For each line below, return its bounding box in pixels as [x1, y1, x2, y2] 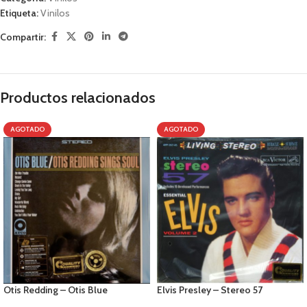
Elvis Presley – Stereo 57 [157, 284, 262, 296]
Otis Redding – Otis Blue [3, 284, 108, 296]
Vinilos [40, 7, 70, 19]
